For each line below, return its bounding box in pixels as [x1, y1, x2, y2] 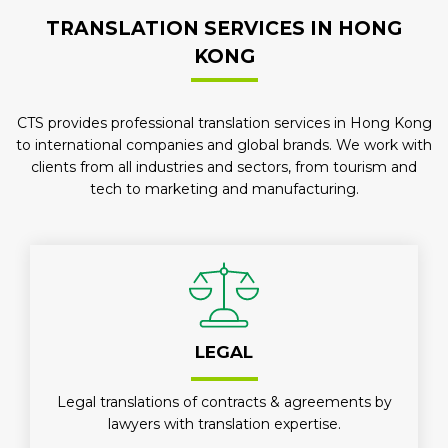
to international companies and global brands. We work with [16, 136, 432, 154]
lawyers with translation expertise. [107, 415, 341, 433]
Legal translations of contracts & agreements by [56, 393, 392, 411]
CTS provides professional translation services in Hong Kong [16, 114, 432, 132]
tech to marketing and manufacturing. [89, 180, 359, 198]
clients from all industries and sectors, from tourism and [31, 158, 417, 176]
